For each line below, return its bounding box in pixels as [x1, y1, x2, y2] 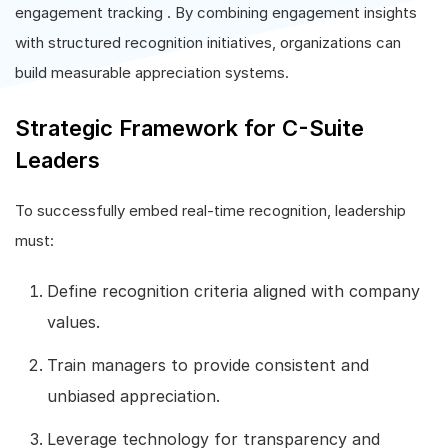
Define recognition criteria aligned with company [47, 281, 420, 301]
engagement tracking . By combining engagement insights [15, 3, 417, 22]
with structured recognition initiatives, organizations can [15, 33, 401, 52]
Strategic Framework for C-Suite [15, 115, 364, 141]
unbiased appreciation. [47, 386, 220, 406]
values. [47, 312, 100, 332]
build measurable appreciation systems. [15, 63, 289, 82]
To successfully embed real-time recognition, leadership [15, 201, 406, 220]
